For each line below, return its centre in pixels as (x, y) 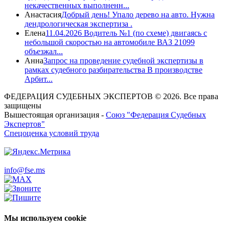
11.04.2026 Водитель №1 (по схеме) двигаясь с (126, 33)
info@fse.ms (25, 170)
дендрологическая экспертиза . (78, 24)
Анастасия (43, 15)
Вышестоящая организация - (55, 115)
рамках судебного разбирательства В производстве (113, 70)
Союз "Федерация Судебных (156, 115)
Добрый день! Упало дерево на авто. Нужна (138, 15)
